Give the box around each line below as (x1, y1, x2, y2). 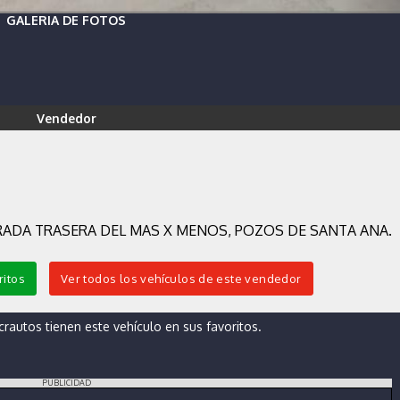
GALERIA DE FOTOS (6, 12, 126, 29)
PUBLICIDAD (41, 378, 91, 388)
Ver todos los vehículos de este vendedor (60, 271, 302, 287)
